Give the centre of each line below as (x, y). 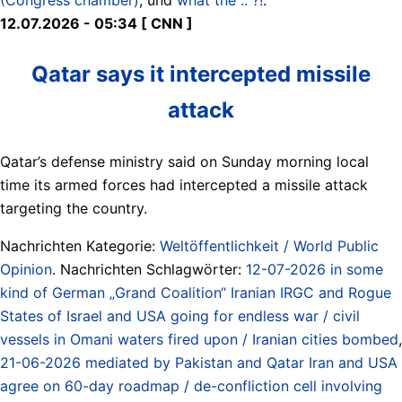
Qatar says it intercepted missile (201, 74)
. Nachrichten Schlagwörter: (149, 269)
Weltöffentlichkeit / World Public (269, 245)
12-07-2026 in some (315, 269)
